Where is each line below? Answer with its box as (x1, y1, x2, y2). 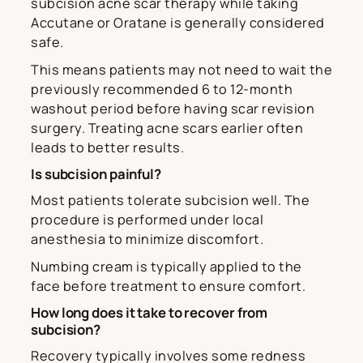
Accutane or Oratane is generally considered (31, 14, 325, 32)
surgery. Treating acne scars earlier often (31, 119, 303, 138)
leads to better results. (31, 139, 184, 157)
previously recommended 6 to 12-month (31, 80, 293, 99)
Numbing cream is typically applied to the (31, 258, 302, 276)
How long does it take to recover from (31, 303, 268, 322)
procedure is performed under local (31, 211, 263, 229)
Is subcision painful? (31, 164, 161, 184)
